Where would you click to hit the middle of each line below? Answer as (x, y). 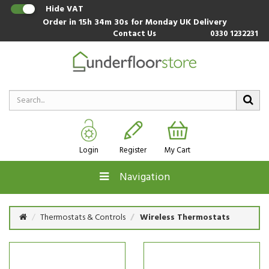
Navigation (139, 177)
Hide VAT (65, 9)
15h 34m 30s (105, 23)
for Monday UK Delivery (179, 23)
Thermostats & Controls (83, 218)
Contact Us (134, 34)
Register (133, 150)
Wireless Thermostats (185, 218)
